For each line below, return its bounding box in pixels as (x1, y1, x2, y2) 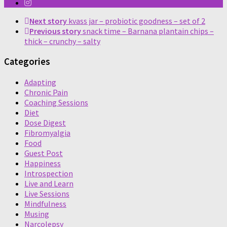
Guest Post (24, 147, 63, 158)
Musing (24, 208, 49, 219)
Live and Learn (24, 178, 73, 188)
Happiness (24, 158, 61, 168)
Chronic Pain (24, 87, 68, 97)
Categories (4, 55, 50, 67)
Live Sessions (24, 188, 69, 199)
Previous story (29, 26, 81, 36)
